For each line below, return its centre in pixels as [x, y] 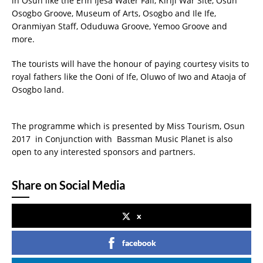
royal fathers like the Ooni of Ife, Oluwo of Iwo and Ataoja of [129, 77]
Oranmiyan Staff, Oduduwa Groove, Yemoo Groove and [119, 26]
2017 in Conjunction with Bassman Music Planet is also [122, 139]
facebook [139, 243]
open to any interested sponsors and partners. [104, 152]
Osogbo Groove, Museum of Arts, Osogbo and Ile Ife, [114, 13]
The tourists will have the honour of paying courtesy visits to [130, 64]
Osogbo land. [38, 90]
